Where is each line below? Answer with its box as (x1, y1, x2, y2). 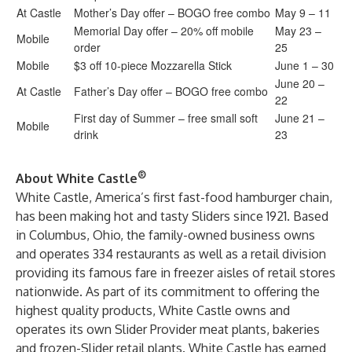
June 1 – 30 (275, 57, 334, 73)
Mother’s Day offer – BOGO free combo (74, 5, 270, 20)
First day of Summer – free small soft (74, 110, 258, 126)
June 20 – (275, 75, 324, 91)
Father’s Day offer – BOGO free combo (74, 83, 268, 99)
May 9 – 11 (275, 5, 331, 20)
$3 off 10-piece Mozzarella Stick (74, 57, 232, 73)
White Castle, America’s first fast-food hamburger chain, (16, 189, 332, 205)
